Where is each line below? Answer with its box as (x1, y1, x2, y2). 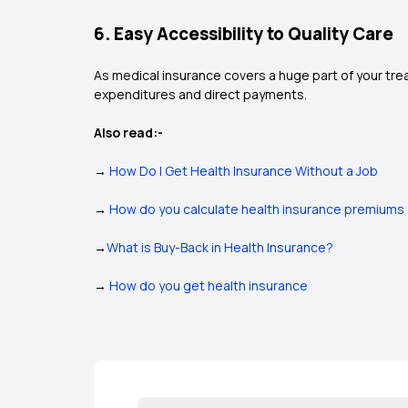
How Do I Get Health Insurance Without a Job (109, 162, 378, 179)
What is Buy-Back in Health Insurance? (107, 239, 333, 256)
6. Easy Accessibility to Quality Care (94, 22, 393, 46)
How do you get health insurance (109, 277, 308, 294)
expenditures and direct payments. (94, 86, 307, 103)
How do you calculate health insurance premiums (109, 200, 404, 218)
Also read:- (94, 124, 163, 141)
